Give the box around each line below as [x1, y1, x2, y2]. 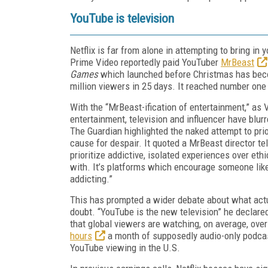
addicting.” [70, 172, 112, 185]
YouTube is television [70, 11, 174, 26]
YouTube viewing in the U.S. [70, 241, 180, 254]
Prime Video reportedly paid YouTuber [70, 56, 221, 68]
